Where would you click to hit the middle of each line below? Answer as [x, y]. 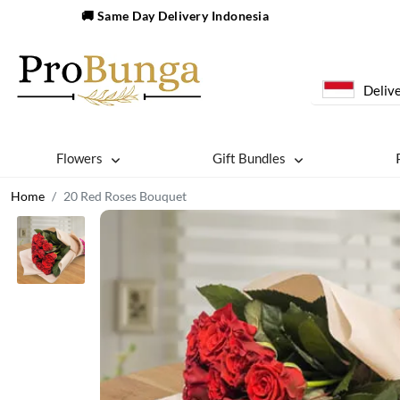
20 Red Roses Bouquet [125, 196]
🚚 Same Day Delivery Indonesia [175, 16]
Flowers [80, 158]
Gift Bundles [250, 158]
